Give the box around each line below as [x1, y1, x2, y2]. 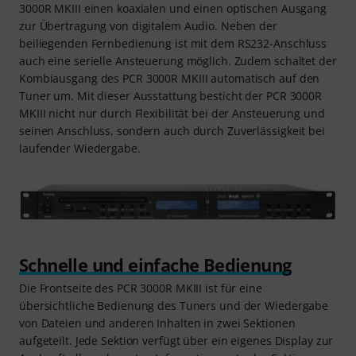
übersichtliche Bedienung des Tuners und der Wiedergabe [19, 298, 329, 314]
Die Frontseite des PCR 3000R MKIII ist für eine [19, 281, 262, 296]
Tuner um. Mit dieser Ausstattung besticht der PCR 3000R [19, 87, 322, 103]
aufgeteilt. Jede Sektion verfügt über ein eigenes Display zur [19, 333, 334, 349]
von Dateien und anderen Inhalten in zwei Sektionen [19, 315, 296, 331]
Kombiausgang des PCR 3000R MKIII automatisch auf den [19, 70, 320, 86]
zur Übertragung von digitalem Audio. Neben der [19, 17, 277, 33]
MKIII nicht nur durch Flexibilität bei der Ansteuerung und [19, 105, 325, 121]
